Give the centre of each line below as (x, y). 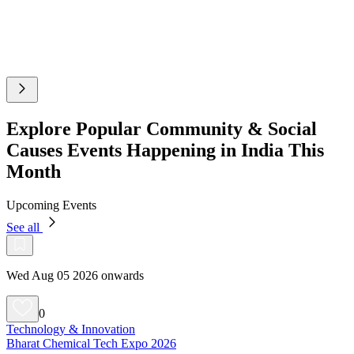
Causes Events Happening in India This (165, 150)
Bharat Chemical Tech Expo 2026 (91, 343)
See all (24, 227)
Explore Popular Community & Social (162, 128)
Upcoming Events (51, 205)
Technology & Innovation (71, 329)
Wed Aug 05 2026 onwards (75, 275)
